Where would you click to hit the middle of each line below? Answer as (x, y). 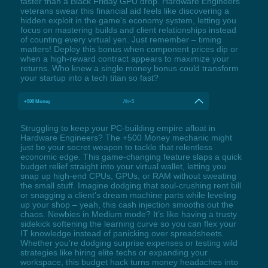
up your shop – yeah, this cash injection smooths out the (127, 204)
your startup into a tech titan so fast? (89, 77)
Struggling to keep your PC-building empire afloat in (118, 128)
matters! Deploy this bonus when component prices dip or (129, 49)
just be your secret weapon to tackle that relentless (116, 147)
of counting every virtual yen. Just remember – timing (121, 39)
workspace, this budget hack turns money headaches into (129, 262)
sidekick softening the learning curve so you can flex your (128, 223)
